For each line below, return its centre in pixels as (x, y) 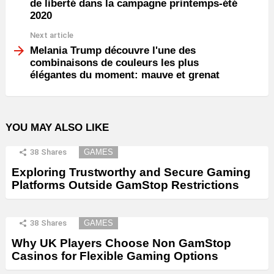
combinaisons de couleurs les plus (114, 62)
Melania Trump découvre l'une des (113, 50)
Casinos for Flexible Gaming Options (115, 256)
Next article (52, 35)
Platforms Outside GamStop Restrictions (125, 185)
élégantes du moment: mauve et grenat (125, 75)
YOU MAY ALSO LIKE (57, 127)
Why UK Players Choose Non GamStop (121, 243)
